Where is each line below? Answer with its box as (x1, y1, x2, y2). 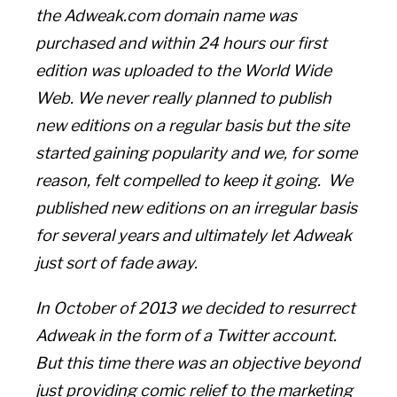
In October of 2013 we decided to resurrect (35, 299, 356, 318)
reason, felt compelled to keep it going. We (35, 171, 354, 191)
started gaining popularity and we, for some (35, 144, 358, 163)
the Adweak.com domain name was (35, 6, 298, 26)
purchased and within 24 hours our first (35, 34, 328, 53)
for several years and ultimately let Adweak (35, 226, 353, 245)
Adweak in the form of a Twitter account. (35, 326, 341, 346)
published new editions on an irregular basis (35, 198, 358, 218)
